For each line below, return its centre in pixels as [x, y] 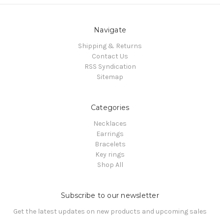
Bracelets [110, 144]
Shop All [110, 165]
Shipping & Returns [110, 46]
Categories [110, 108]
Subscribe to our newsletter [110, 196]
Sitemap [110, 77]
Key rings [110, 155]
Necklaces [110, 124]
